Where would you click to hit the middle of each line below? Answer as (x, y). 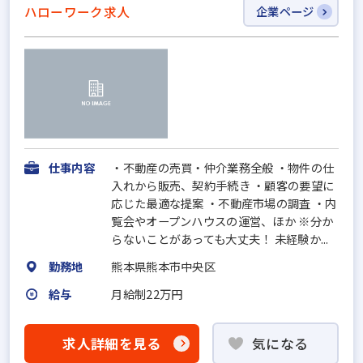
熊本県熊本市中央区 (163, 267)
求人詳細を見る (112, 343)
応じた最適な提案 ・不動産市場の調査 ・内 (224, 203)
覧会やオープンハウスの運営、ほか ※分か (222, 221)
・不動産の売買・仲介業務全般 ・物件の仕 (223, 168)
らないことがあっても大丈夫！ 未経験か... (220, 239)
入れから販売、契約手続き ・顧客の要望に (223, 186)
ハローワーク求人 (77, 12)
